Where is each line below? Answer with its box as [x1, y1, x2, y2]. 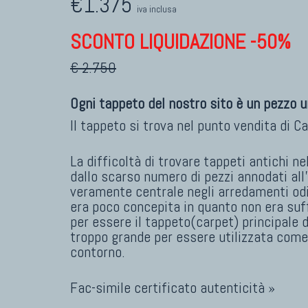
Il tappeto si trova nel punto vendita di [70, 116, 294, 135]
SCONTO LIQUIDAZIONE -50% [70, 29, 291, 56]
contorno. [70, 243, 125, 262]
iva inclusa [137, 3, 177, 16]
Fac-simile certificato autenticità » [70, 278, 275, 298]
